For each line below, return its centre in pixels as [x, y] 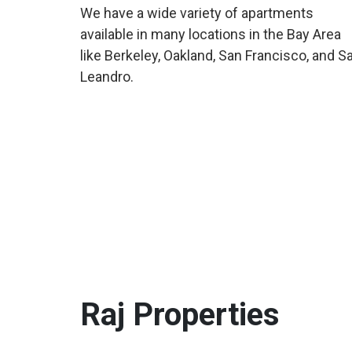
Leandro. [107, 77]
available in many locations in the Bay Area [211, 34]
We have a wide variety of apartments [197, 13]
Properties [206, 315]
